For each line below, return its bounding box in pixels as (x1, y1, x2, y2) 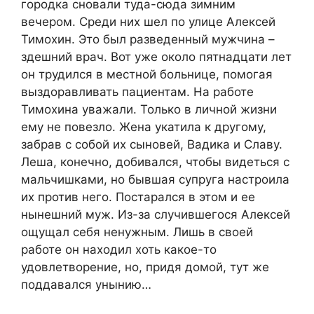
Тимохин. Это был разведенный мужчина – (21, 32, 275, 46)
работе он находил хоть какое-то (21, 242, 217, 257)
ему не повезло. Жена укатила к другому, (21, 119, 266, 134)
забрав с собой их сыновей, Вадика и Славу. (21, 137, 282, 151)
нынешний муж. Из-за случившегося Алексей (21, 207, 290, 221)
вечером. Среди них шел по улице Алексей (21, 14, 275, 29)
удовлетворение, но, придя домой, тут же (21, 259, 269, 274)
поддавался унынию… (21, 277, 151, 292)
